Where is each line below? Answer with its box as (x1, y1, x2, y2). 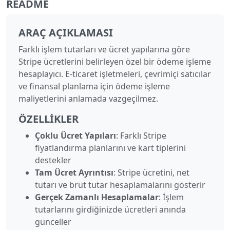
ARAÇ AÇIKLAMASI (18, 25, 113, 40)
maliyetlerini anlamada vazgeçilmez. (18, 92, 158, 104)
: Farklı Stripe (116, 129, 166, 141)
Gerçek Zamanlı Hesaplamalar (35, 191, 159, 203)
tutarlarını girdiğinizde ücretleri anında (35, 203, 186, 215)
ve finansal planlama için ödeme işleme (18, 80, 170, 92)
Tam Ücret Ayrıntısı (35, 166, 113, 178)
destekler (35, 154, 71, 166)
